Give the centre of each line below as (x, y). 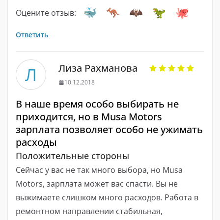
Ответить (32, 35)
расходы (36, 142)
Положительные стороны (72, 156)
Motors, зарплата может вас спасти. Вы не (97, 184)
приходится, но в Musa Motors (89, 117)
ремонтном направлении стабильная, (89, 211)
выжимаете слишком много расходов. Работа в (107, 198)
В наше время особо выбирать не (97, 104)
